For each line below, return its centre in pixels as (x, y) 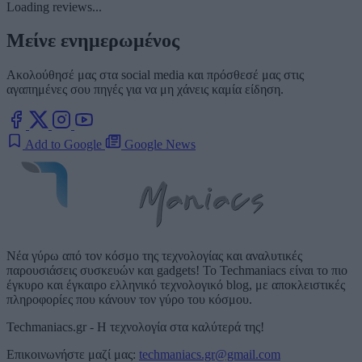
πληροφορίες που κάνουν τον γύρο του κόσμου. (129, 300)
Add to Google (64, 145)
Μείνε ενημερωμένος (93, 41)
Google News (158, 145)
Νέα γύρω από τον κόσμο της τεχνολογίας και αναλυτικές (154, 256)
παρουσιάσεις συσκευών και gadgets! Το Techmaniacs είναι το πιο (177, 271)
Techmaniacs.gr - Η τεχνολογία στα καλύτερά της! (135, 327)
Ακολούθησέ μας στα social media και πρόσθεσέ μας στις (155, 75)
